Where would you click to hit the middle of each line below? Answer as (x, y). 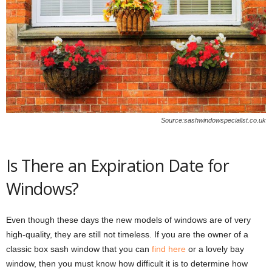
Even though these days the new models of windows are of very (128, 219)
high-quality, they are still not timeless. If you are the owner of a (127, 234)
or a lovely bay (215, 249)
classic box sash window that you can (79, 249)
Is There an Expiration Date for (118, 165)
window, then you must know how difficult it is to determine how (127, 263)
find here (169, 249)
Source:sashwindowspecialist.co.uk (213, 120)
